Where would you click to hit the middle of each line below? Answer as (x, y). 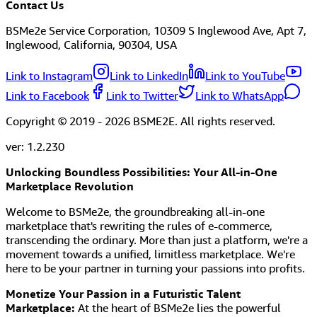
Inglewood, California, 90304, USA (91, 45)
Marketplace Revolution (70, 186)
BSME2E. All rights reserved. (203, 121)
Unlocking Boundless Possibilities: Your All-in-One (142, 172)
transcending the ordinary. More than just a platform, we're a (157, 240)
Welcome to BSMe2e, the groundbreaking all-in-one (135, 212)
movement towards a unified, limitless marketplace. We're (150, 254)
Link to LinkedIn (149, 76)
